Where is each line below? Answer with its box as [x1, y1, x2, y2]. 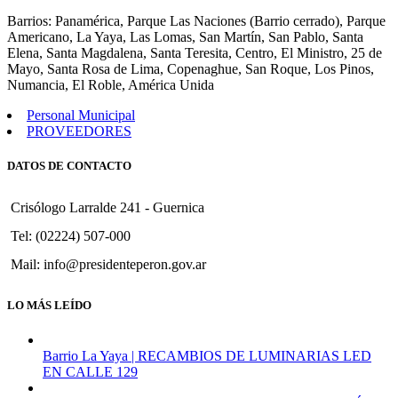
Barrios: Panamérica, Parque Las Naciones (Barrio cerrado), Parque [7, 13, 386, 29]
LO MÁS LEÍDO [7, 298, 92, 312]
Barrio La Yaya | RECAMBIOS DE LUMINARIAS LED [43, 348, 371, 363]
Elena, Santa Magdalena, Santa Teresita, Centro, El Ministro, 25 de [7, 45, 382, 61]
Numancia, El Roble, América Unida [7, 77, 214, 93]
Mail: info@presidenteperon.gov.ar [11, 256, 206, 272]
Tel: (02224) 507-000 [11, 227, 131, 243]
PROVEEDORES [27, 123, 131, 139]
